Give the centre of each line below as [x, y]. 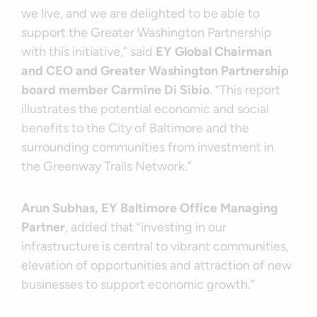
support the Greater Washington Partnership [147, 32]
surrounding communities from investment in [148, 147]
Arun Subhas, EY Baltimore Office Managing [150, 208]
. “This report [245, 90]
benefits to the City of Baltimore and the [136, 128]
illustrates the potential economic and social [145, 109]
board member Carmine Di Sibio [116, 90]
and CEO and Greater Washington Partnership [155, 70]
